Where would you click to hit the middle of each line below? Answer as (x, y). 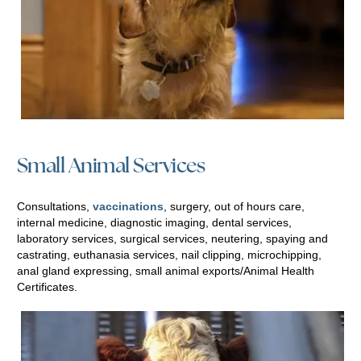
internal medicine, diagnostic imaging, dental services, (154, 223)
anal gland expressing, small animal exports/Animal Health (166, 271)
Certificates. (47, 287)
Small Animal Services (111, 168)
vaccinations (128, 207)
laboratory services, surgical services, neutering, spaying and (172, 239)
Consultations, (55, 207)
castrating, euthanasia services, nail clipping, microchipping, (169, 255)
